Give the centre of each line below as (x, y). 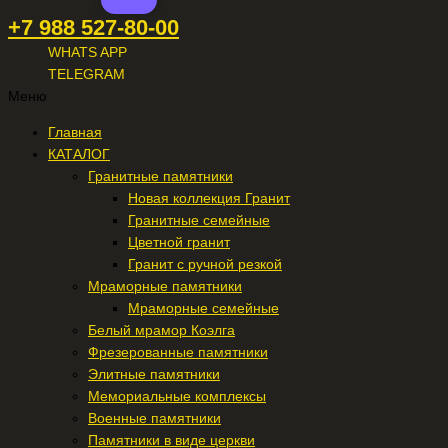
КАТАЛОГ (79, 154)
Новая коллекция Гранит (209, 198)
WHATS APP (87, 53)
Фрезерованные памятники (178, 352)
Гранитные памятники (160, 176)
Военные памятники (154, 418)
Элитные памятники (154, 374)
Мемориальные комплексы (177, 396)
